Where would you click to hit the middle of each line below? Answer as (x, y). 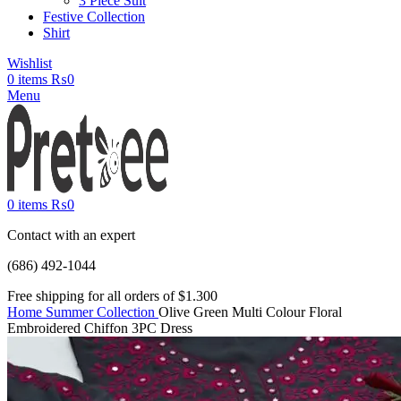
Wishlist (30, 63)
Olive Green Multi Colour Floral (250, 312)
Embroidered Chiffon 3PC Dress (100, 328)
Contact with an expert (71, 235)
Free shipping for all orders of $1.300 (112, 296)
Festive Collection (94, 17)
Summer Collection (102, 312)
